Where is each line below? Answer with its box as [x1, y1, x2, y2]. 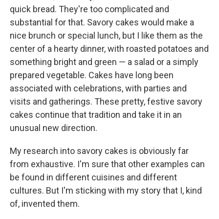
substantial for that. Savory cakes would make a [10, 17, 194, 27]
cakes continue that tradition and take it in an [10, 109, 182, 120]
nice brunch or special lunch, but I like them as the [10, 30, 203, 41]
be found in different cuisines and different [10, 172, 177, 182]
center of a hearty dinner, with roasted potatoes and [10, 44, 209, 54]
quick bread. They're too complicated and [10, 4, 169, 14]
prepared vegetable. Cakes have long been [10, 70, 174, 80]
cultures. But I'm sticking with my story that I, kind [10, 185, 202, 196]
